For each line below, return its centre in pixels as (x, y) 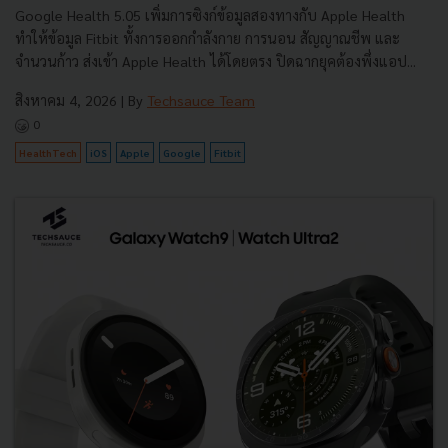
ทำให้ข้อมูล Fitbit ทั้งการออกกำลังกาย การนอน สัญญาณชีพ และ (207, 38)
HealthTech (48, 153)
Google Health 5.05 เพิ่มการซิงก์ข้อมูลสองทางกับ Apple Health (210, 15)
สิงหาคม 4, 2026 (66, 100)
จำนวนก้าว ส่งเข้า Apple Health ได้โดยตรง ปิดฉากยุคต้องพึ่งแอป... (215, 61)
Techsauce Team (201, 100)
